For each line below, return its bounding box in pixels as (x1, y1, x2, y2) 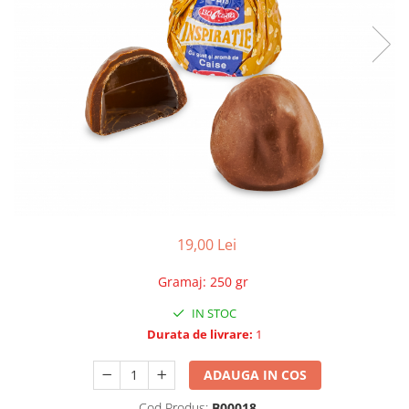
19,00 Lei (176, 235, 236, 256)
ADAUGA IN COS (204, 366, 308, 384)
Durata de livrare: (147, 326, 253, 343)
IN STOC (189, 305, 236, 322)
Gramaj (157, 273, 203, 291)
